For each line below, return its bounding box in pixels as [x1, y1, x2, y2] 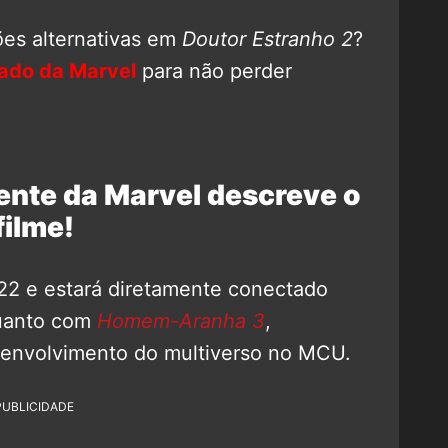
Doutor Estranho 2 [182, 26, 353, 51]
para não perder [136, 58, 292, 83]
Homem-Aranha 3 [97, 308, 265, 333]
